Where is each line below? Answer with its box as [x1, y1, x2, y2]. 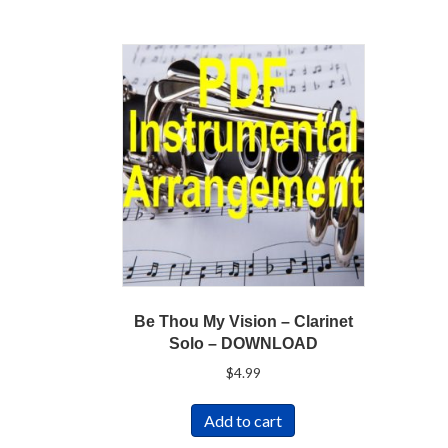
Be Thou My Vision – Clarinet [133, 312, 353, 330]
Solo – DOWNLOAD [168, 334, 318, 352]
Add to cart [204, 411, 283, 431]
